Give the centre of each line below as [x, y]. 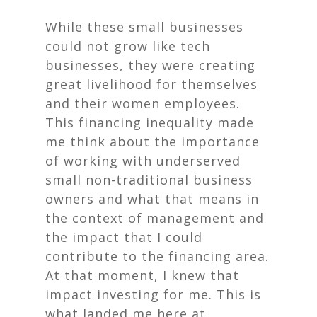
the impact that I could [124, 237]
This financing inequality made [150, 122]
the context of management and [155, 218]
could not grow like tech [128, 46]
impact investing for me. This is [153, 294]
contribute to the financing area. [157, 256]
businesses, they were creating [150, 65]
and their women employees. [143, 103]
